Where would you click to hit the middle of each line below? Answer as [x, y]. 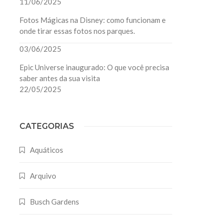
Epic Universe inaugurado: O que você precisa [95, 67]
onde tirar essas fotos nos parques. [77, 31]
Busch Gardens [55, 202]
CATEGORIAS [47, 126]
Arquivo [43, 176]
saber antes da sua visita [60, 78]
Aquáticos [47, 150]
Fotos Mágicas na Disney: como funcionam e [93, 20]
